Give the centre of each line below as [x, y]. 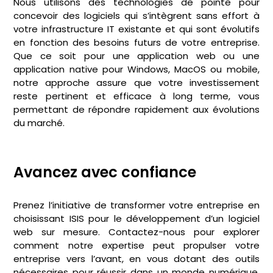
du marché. [39, 122]
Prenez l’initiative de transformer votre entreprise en [136, 205]
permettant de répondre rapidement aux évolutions [136, 109]
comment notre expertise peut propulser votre [136, 246]
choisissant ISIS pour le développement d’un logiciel [136, 219]
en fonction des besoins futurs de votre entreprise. [136, 42]
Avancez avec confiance [105, 172]
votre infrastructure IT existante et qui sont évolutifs [136, 29]
